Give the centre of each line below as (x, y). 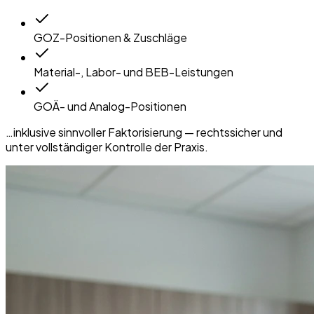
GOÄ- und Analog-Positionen (110, 107)
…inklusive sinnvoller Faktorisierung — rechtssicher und (144, 132)
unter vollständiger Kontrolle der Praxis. (107, 147)
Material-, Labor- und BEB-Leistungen (134, 72)
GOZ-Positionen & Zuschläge (110, 38)
